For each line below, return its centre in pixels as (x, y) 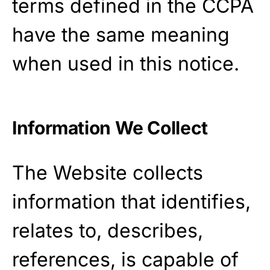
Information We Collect (110, 128)
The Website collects (108, 173)
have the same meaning (121, 35)
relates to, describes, (108, 231)
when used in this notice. (126, 64)
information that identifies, (131, 202)
